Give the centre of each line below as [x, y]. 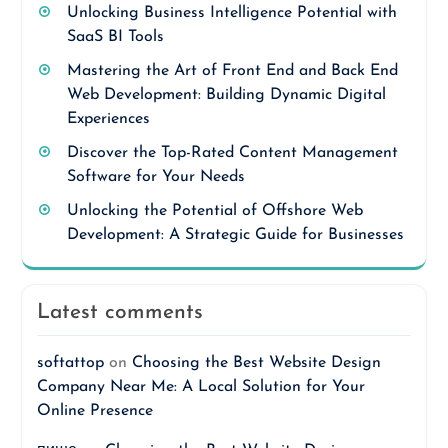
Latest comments [119, 312]
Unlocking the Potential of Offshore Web [214, 210]
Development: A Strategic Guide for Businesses [235, 234]
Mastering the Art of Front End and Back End [232, 70]
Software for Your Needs [155, 176]
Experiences [108, 118]
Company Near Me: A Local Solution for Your [200, 386]
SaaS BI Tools [115, 36]
